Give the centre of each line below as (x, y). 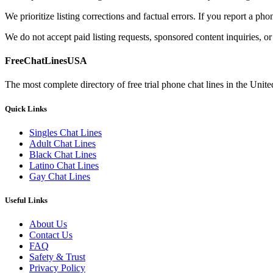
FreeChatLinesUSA (46, 61)
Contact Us (51, 235)
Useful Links (26, 200)
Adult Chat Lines (62, 143)
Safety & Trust (57, 257)
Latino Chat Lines (64, 165)
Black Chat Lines (63, 154)
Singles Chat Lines (66, 132)
